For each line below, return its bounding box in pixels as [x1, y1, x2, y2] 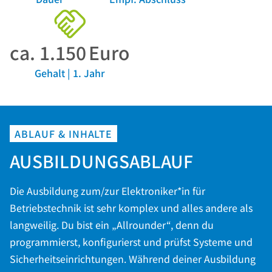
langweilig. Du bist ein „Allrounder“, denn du [10, 217, 214, 233]
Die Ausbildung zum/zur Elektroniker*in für [10, 183, 205, 199]
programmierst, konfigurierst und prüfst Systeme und [10, 234, 253, 250]
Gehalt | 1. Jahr [34, 65, 105, 80]
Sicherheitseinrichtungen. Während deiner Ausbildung [10, 251, 256, 267]
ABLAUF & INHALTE [15, 126, 113, 141]
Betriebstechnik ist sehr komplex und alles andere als [10, 200, 253, 216]
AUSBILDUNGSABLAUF [10, 149, 193, 174]
